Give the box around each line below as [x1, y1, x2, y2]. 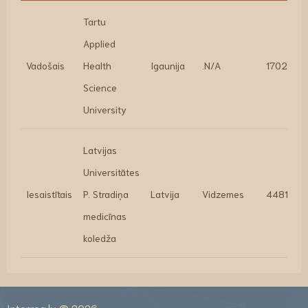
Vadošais [26, 59, 65, 71]
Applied [83, 37, 115, 49]
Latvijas [83, 144, 117, 156]
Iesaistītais [26, 188, 72, 200]
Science [83, 81, 117, 93]
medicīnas [83, 210, 126, 222]
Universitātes [83, 166, 140, 178]
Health [83, 59, 111, 71]
